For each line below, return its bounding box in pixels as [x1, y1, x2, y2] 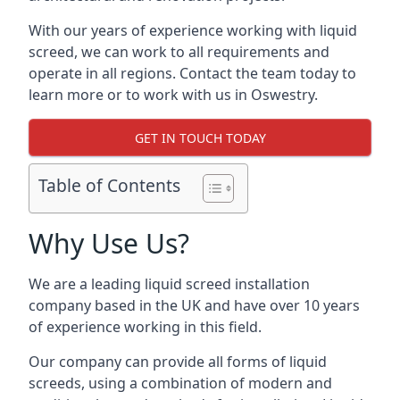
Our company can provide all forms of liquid [29, 352, 327, 371]
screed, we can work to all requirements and [29, 42, 329, 62]
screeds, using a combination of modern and [29, 373, 332, 393]
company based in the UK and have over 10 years [29, 296, 360, 315]
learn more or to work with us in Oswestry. [29, 85, 318, 104]
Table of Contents [38, 173, 180, 198]
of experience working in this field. [29, 317, 262, 337]
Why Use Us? [29, 225, 189, 262]
